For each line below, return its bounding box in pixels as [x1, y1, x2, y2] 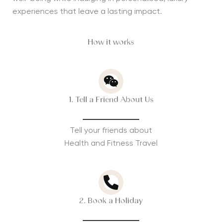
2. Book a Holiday [79, 197, 143, 205]
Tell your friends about [70, 126, 152, 135]
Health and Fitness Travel [64, 139, 158, 148]
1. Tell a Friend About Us [68, 96, 154, 104]
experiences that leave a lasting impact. [12, 8, 162, 16]
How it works [88, 38, 134, 47]
